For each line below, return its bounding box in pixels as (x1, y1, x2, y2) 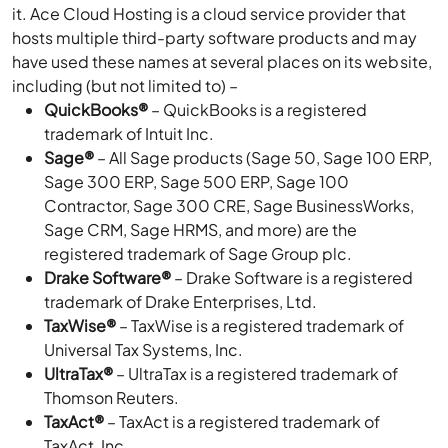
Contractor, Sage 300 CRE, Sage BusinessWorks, (44, 195, 415, 216)
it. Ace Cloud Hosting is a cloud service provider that (12, 3, 406, 24)
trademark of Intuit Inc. (44, 123, 215, 144)
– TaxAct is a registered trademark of (104, 411, 381, 432)
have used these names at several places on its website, (12, 51, 432, 72)
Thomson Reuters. (44, 387, 180, 408)
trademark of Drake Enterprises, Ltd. (44, 291, 318, 312)
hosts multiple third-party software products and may (12, 27, 417, 48)
